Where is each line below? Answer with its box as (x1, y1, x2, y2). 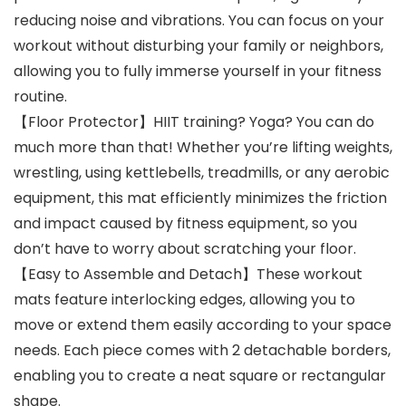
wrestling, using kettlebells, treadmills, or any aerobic (14, 162, 390, 184)
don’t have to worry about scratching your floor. (14, 238, 356, 260)
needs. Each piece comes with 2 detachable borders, (14, 340, 391, 362)
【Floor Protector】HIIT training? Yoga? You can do (14, 111, 374, 133)
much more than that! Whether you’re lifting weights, (14, 137, 392, 159)
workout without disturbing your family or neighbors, (14, 35, 383, 57)
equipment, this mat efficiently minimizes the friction (14, 188, 387, 209)
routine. (14, 86, 67, 108)
